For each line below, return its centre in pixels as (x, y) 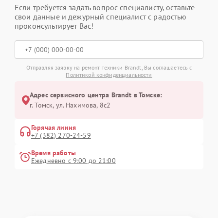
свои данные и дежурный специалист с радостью (101, 17)
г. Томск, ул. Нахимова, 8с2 (70, 105)
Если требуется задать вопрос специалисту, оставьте (105, 8)
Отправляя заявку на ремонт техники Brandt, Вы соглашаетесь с (109, 68)
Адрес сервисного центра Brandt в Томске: (96, 95)
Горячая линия (54, 128)
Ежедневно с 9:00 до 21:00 (73, 161)
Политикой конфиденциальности (109, 75)
